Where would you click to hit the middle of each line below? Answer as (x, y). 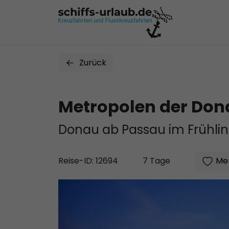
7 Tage (156, 161)
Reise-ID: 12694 (88, 161)
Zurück (93, 63)
